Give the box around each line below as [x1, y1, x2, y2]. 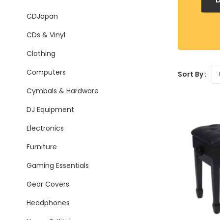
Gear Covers [27, 179, 69, 189]
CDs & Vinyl [27, 30, 65, 40]
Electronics [27, 123, 64, 133]
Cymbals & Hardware [27, 86, 99, 96]
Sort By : [178, 69, 207, 79]
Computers [27, 67, 66, 77]
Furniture [27, 142, 57, 152]
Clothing [27, 49, 55, 58]
